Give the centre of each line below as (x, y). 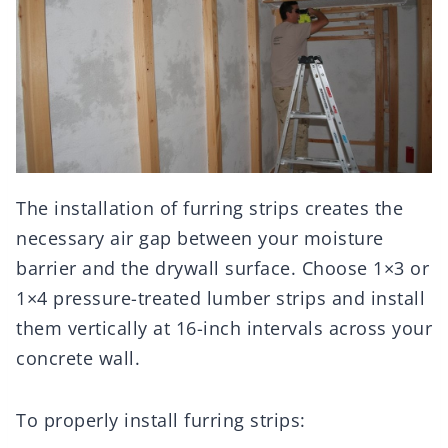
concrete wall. (78, 358)
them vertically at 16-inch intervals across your (224, 328)
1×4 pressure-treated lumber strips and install (220, 298)
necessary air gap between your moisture (200, 238)
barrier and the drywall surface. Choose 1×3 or (222, 268)
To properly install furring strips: (161, 420)
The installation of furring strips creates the (209, 208)
